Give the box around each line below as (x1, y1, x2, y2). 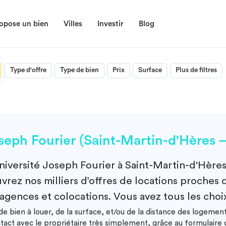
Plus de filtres (176, 67, 217, 74)
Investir (97, 20, 124, 28)
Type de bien (60, 67, 99, 74)
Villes (64, 20, 82, 28)
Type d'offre (10, 67, 46, 74)
